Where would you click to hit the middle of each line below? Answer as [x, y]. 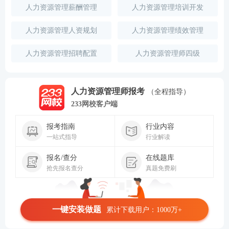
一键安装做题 [77, 209]
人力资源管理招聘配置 [61, 53]
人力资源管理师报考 [108, 91]
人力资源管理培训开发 [167, 7]
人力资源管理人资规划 [61, 30]
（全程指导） [169, 92]
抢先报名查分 [65, 168]
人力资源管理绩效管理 [167, 30]
